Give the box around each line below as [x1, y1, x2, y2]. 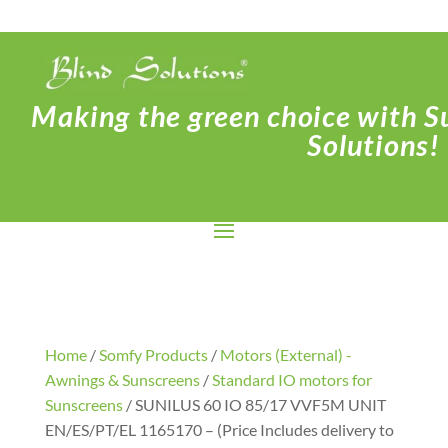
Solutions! [307, 126, 440, 163]
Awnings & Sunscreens [44, 369, 200, 389]
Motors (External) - [219, 344, 352, 364]
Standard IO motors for [211, 369, 372, 389]
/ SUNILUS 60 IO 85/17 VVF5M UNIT [122, 394, 386, 414]
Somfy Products [98, 344, 208, 364]
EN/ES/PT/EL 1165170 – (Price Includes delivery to [44, 419, 394, 439]
